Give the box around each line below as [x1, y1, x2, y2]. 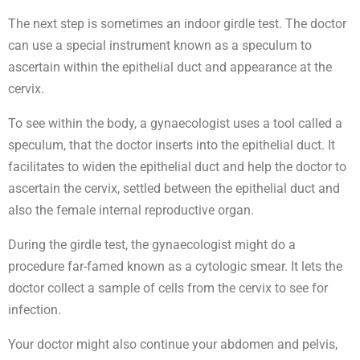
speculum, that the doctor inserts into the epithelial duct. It [8, 137, 335, 153]
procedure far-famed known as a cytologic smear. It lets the [8, 259, 342, 275]
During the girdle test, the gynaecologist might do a [8, 237, 296, 253]
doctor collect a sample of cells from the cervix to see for [8, 280, 328, 297]
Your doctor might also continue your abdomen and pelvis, [8, 337, 337, 353]
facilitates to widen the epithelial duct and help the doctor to [8, 159, 346, 175]
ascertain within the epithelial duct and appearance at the [8, 59, 332, 76]
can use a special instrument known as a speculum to [8, 38, 312, 54]
